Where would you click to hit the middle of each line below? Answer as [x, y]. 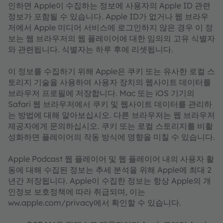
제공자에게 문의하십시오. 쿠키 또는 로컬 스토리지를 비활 [111, 126]
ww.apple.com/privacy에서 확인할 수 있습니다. [95, 203]
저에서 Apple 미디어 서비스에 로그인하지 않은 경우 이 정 [111, 27]
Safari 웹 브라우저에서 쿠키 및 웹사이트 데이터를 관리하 [110, 104]
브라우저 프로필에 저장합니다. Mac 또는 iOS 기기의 [101, 93]
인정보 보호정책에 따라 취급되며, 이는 [77, 192]
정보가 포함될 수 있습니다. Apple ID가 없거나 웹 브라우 [108, 16]
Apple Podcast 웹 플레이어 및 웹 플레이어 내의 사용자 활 [111, 159]
